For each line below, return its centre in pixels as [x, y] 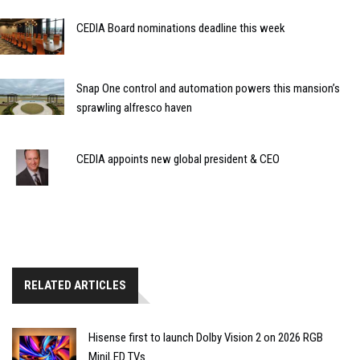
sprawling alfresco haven [134, 107]
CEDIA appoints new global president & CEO [178, 159]
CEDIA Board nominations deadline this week [181, 28]
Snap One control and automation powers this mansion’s [208, 88]
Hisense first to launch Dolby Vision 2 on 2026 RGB [206, 337]
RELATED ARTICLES [75, 285]
